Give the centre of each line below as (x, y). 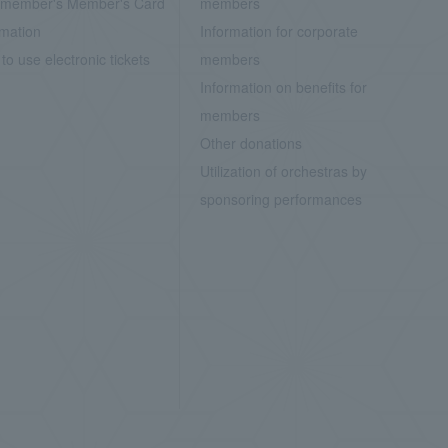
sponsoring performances (280, 199)
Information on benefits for (283, 87)
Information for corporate (278, 31)
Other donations (250, 143)
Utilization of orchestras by (283, 171)
